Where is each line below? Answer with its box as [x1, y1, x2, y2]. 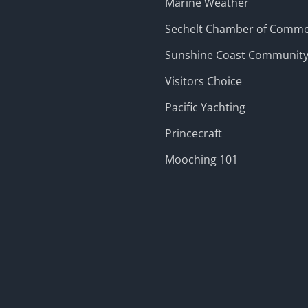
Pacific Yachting [165, 100, 245, 115]
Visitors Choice [165, 74, 242, 89]
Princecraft [165, 126, 222, 141]
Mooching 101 [165, 152, 238, 167]
